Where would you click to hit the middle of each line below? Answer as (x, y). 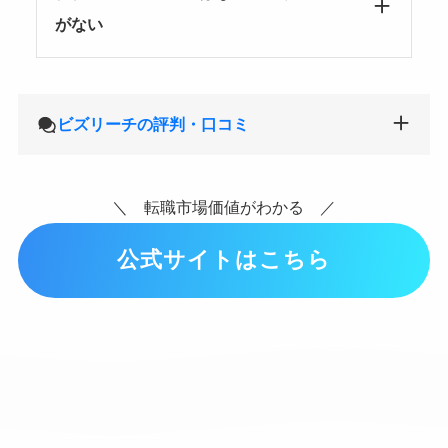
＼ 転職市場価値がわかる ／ (224, 206)
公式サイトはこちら (224, 260)
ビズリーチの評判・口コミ (153, 124)
